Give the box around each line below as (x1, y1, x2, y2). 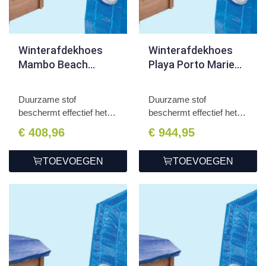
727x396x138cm (148, 72, 228, 85)
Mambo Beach (18, 58, 88, 71)
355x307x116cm (18, 72, 98, 85)
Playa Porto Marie (148, 58, 235, 71)
